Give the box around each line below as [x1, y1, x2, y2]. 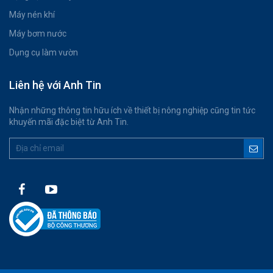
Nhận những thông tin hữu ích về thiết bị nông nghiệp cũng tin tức [9, 105, 255, 116]
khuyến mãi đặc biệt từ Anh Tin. [9, 117, 129, 127]
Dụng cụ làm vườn [9, 48, 78, 58]
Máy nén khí [9, 10, 55, 20]
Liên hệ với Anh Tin [9, 79, 101, 92]
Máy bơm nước [9, 29, 66, 39]
